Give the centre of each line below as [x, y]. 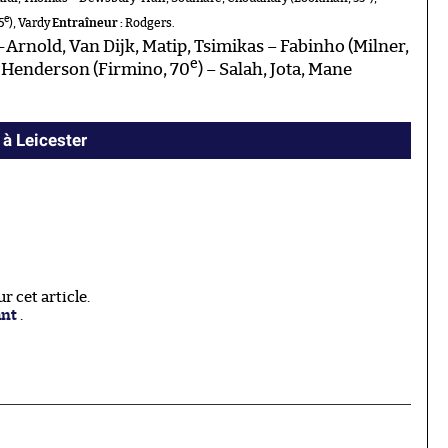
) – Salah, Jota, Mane [275, 70]
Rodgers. [149, 23]
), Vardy [30, 23]
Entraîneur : [87, 23]
